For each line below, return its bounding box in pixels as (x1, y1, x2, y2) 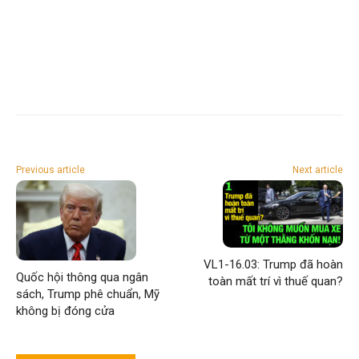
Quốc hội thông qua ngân (16, 269, 148, 284)
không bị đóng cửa (16, 303, 115, 318)
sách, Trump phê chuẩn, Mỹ (16, 286, 159, 301)
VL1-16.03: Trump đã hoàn (203, 256, 343, 272)
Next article (292, 163, 343, 175)
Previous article (16, 163, 85, 175)
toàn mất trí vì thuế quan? (208, 273, 343, 288)
